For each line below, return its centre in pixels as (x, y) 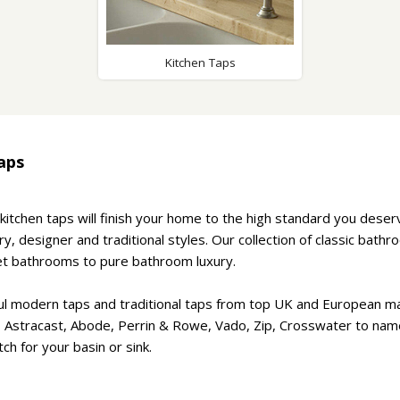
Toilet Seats (340, 68)
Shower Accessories (121, 36)
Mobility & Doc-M (303, 61)
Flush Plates (339, 102)
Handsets (330, 136)
